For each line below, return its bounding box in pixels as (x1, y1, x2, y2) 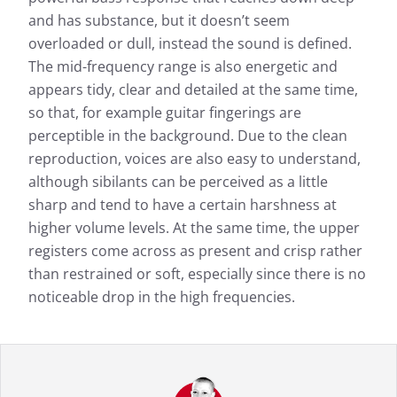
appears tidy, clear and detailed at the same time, (28, 80, 358, 100)
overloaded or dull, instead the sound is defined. (28, 34, 352, 54)
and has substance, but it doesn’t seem (28, 11, 290, 31)
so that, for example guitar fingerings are (28, 103, 301, 123)
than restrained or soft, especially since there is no (28, 264, 366, 284)
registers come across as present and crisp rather (28, 241, 362, 261)
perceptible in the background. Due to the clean (28, 126, 347, 146)
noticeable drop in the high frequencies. (28, 287, 295, 307)
